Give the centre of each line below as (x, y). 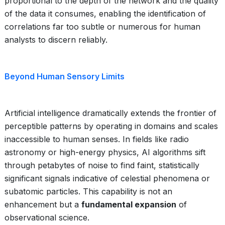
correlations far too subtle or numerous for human (102, 27)
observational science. (47, 217)
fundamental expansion (129, 204)
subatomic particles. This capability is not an (88, 191)
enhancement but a (43, 204)
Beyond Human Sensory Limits (65, 76)
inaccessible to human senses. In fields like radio (97, 139)
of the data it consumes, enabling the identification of (105, 14)
